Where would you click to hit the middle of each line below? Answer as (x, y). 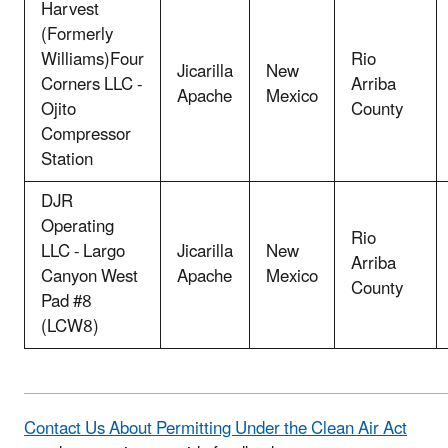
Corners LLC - (91, 84)
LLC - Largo (83, 251)
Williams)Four (92, 59)
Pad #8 (66, 301)
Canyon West (89, 276)
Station (67, 159)
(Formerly (77, 34)
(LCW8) (70, 326)
